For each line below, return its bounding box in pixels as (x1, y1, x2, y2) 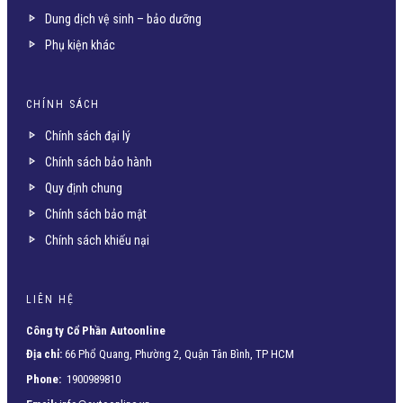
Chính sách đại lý (45, 128, 130, 143)
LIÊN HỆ (26, 292, 75, 306)
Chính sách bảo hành (45, 154, 152, 169)
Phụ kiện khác (45, 37, 115, 52)
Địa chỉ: (26, 346, 62, 361)
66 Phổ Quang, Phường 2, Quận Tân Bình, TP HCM (65, 346, 294, 361)
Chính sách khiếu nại (45, 232, 149, 247)
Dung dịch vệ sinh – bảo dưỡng (45, 11, 201, 26)
